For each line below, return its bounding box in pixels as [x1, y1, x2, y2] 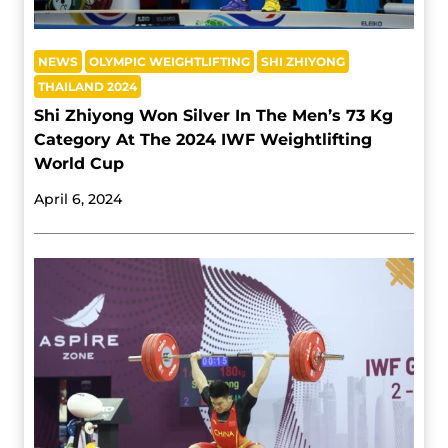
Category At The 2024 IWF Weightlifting [34, 130, 372, 150]
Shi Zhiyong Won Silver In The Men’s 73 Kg [34, 106, 393, 126]
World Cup [34, 154, 124, 174]
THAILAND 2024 [38, 79, 137, 95]
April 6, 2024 [34, 190, 122, 209]
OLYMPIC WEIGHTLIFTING [89, 54, 250, 70]
